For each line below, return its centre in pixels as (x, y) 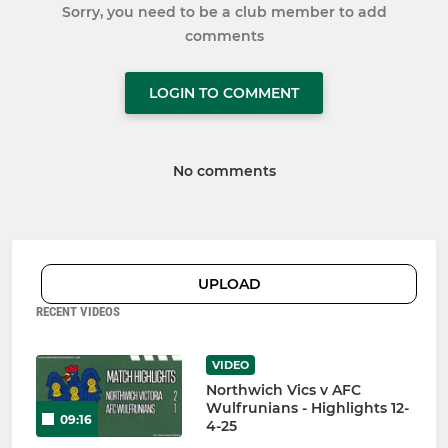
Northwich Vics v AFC (283, 390)
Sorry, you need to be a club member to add (224, 12)
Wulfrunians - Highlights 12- (307, 408)
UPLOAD (229, 284)
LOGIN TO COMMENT (224, 93)
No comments (224, 171)
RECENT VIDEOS (78, 312)
